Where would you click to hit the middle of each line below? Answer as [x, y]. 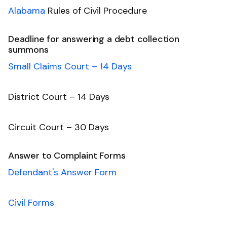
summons [28, 49]
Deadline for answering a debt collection [94, 39]
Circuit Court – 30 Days [59, 127]
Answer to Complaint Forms [67, 155]
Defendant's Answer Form [62, 172]
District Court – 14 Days [59, 97]
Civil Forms [31, 202]
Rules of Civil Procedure [96, 10]
